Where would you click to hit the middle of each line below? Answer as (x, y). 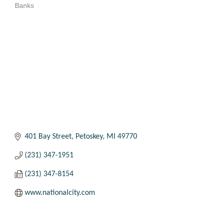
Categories (29, 12)
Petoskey (89, 136)
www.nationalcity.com (60, 193)
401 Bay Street (48, 136)
